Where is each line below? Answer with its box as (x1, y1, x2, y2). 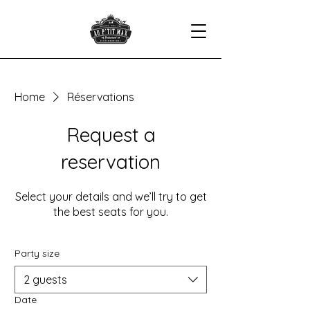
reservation (61, 149, 161, 174)
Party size (15, 247, 60, 259)
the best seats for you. (53, 205, 168, 219)
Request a (66, 122, 156, 147)
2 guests (24, 273, 67, 286)
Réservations (67, 90, 134, 104)
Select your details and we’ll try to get (15, 190, 207, 203)
